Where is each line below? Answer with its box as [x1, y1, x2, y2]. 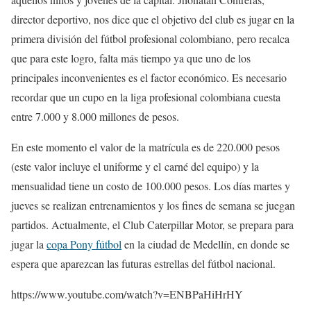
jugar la [11, 237, 47, 251]
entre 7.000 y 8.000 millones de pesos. [11, 109, 179, 124]
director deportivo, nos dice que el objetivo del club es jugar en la [11, 12, 294, 26]
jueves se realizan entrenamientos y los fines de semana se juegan [11, 198, 295, 212]
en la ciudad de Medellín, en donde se [121, 237, 289, 251]
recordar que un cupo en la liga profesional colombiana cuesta [11, 90, 280, 104]
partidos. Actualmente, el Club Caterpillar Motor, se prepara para [11, 217, 294, 232]
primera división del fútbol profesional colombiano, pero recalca [11, 31, 289, 46]
